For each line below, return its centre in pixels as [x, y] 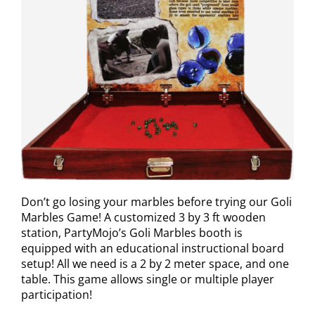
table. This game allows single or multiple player [147, 279]
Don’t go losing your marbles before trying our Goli [156, 201]
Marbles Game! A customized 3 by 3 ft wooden [143, 217]
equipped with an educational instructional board [152, 248]
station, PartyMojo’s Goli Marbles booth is [131, 232]
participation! [56, 294]
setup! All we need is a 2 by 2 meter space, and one [155, 263]
